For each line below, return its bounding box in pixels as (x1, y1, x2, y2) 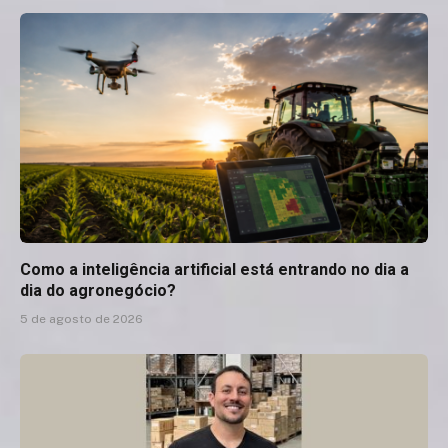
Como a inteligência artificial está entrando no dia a (20, 259, 409, 279)
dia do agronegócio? (20, 280, 176, 300)
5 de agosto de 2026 (20, 311, 143, 326)
